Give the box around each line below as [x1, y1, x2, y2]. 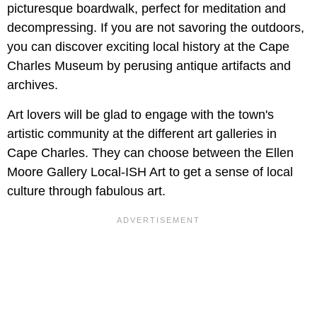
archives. [7, 78, 58, 93]
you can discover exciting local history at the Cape [7, 40, 289, 54]
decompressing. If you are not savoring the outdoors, [7, 21, 304, 35]
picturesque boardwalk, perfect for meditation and [7, 1, 286, 16]
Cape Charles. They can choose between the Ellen [7, 146, 294, 161]
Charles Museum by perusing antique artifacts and [7, 59, 291, 74]
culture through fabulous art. [7, 184, 166, 199]
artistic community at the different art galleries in [7, 127, 277, 142]
